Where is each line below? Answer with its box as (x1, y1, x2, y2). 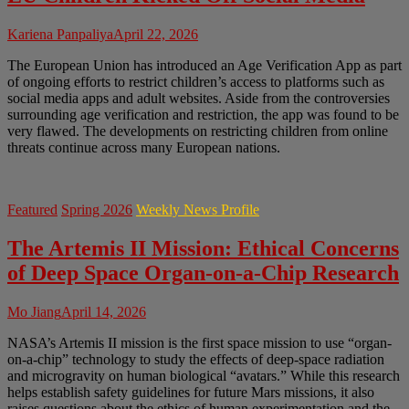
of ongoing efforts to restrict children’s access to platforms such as (7, 74, 384, 90)
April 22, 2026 (113, 26, 198, 43)
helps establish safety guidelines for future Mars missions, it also (7, 384, 374, 401)
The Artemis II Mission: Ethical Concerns (7, 236, 399, 261)
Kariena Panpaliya (7, 26, 113, 43)
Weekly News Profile (136, 202, 259, 218)
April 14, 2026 (61, 304, 146, 320)
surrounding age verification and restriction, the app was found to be (7, 107, 399, 123)
